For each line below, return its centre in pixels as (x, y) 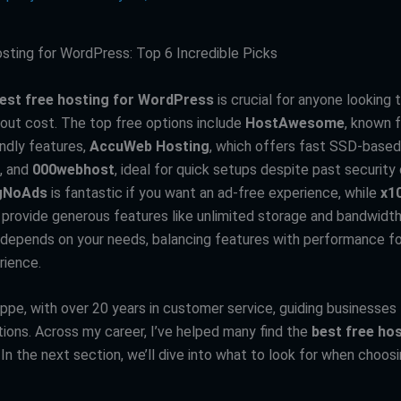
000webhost (73, 169)
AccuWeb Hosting (149, 146)
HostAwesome (295, 123)
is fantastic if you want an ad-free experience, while (214, 192)
